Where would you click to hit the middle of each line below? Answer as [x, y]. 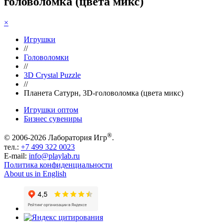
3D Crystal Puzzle [52, 75]
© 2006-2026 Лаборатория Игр [55, 138]
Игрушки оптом [51, 110]
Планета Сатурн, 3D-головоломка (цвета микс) [104, 93]
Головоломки [46, 57]
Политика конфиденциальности [58, 165]
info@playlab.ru [54, 156]
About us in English [35, 173]
